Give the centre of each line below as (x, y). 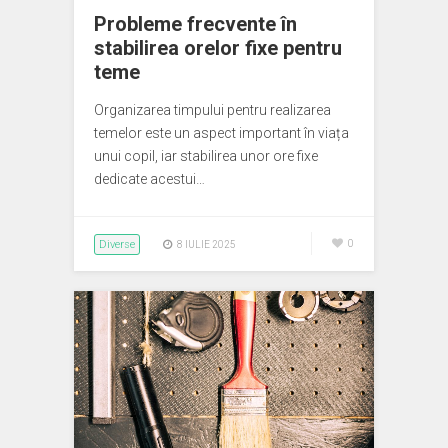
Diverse (117, 244)
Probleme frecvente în (195, 24)
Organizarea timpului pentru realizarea (212, 110)
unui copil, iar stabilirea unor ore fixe (206, 156)
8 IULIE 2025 (206, 244)
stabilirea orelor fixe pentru (218, 48)
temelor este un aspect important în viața (221, 133)
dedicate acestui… (149, 179)
